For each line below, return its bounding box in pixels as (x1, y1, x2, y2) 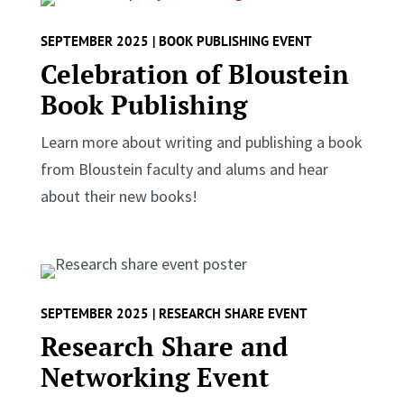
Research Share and (40, 328, 288, 363)
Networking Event (40, 359, 270, 394)
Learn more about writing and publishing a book (40, 131, 363, 152)
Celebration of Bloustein (40, 56, 349, 91)
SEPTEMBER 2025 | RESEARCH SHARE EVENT (40, 304, 308, 322)
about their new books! (40, 185, 197, 207)
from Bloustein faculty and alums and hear (40, 158, 328, 179)
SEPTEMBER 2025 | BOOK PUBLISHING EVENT (40, 32, 312, 50)
